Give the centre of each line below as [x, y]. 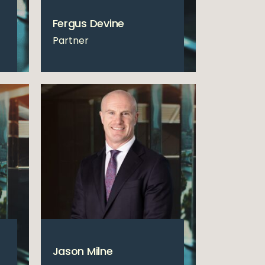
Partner [70, 40]
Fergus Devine [88, 23]
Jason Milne [83, 251]
